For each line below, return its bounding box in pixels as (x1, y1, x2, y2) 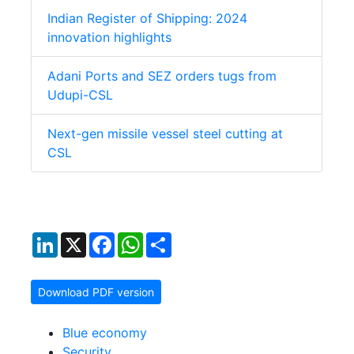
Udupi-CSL (47, 87, 113, 104)
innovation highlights (47, 29, 171, 46)
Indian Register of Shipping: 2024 (47, 10, 247, 27)
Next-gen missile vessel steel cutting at (47, 126, 283, 142)
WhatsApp (143, 231, 205, 247)
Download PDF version (38, 285, 154, 299)
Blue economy (62, 325, 147, 341)
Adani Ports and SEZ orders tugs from (47, 68, 277, 85)
